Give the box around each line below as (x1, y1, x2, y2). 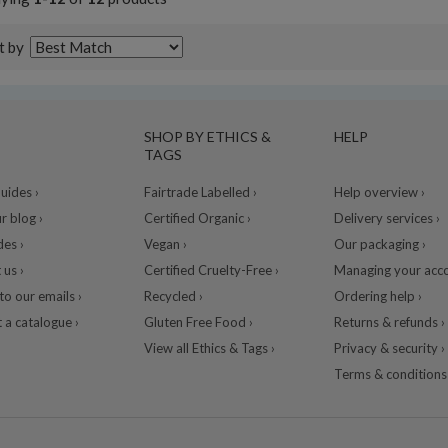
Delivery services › (333, 210, 440, 227)
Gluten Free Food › (143, 314, 253, 331)
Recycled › (143, 288, 203, 305)
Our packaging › (333, 236, 426, 253)
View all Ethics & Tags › (143, 340, 275, 357)
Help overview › (333, 184, 425, 201)
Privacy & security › (333, 340, 445, 357)
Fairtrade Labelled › (143, 184, 257, 201)
